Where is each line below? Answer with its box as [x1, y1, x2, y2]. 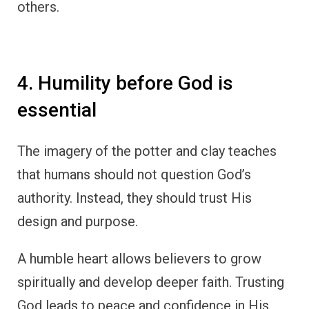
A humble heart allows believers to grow [17, 250, 261, 267]
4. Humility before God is [17, 72, 233, 95]
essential [17, 99, 97, 122]
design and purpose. [17, 212, 138, 230]
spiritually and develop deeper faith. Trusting [17, 273, 284, 290]
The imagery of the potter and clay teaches [17, 142, 277, 159]
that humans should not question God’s [17, 166, 251, 183]
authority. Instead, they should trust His [17, 189, 252, 206]
